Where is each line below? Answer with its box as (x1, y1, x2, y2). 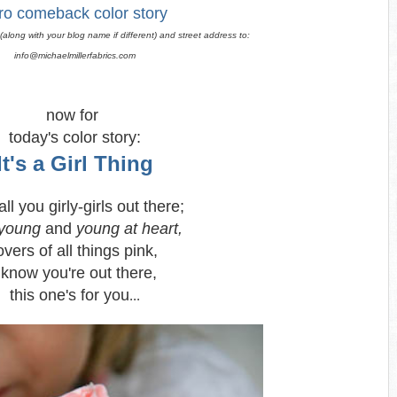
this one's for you (9, 286, 129, 304)
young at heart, (76, 220, 183, 237)
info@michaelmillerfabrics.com (13, 51, 136, 60)
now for (46, 106, 103, 124)
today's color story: (8, 128, 141, 146)
